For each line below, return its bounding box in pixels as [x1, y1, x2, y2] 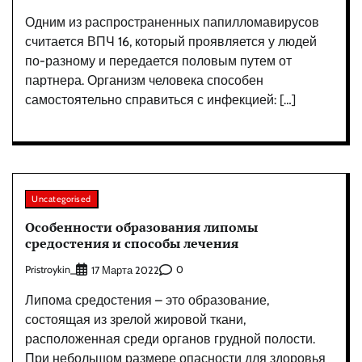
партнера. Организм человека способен [25, 72, 263, 88]
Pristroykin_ [25, 263, 76, 276]
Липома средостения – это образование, [25, 292, 269, 308]
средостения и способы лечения [25, 234, 238, 253]
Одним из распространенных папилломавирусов [25, 14, 319, 30]
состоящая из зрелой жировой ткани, [25, 311, 246, 327]
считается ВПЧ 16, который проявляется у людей [25, 33, 317, 49]
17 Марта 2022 [91, 263, 159, 276]
